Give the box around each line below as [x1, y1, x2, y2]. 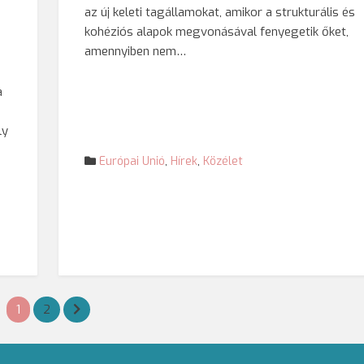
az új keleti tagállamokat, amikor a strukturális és [84, 3, 356, 20]
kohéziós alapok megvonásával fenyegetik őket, [84, 23, 349, 40]
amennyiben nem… [84, 42, 187, 59]
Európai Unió [99, 153, 166, 169]
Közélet [203, 153, 244, 169]
